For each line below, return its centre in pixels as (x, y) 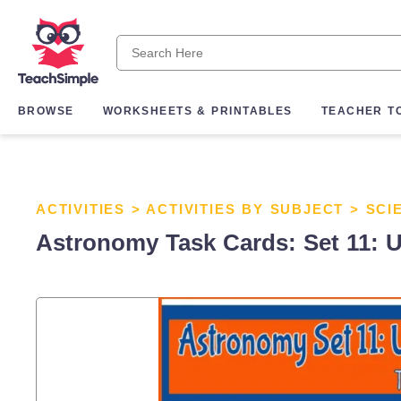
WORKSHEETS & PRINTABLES (197, 111)
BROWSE (46, 111)
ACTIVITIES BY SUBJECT (245, 209)
